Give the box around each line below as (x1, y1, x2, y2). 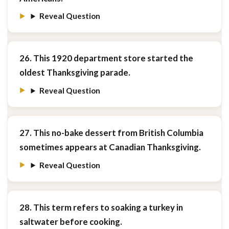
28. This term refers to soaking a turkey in (19, 201, 183, 213)
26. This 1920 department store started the (19, 53, 193, 64)
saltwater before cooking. (19, 216, 122, 227)
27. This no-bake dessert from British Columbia (19, 127, 203, 139)
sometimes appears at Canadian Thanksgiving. (19, 142, 201, 153)
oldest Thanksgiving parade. (19, 67, 130, 78)
